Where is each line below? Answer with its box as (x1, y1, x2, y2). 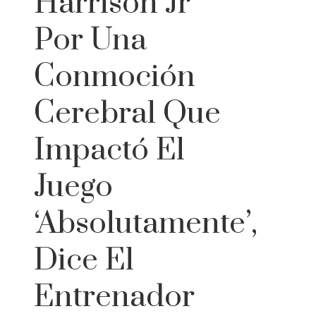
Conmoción (34, 58, 195, 97)
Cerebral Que (34, 95, 221, 133)
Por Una (34, 21, 147, 60)
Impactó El (34, 131, 185, 170)
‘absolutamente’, (34, 205, 257, 243)
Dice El (34, 241, 134, 280)
